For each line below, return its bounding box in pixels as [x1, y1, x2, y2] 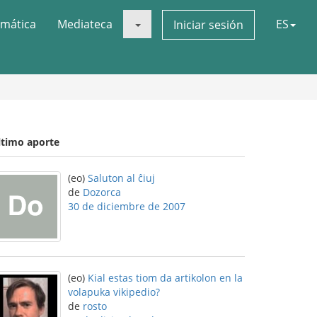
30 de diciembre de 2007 [68, 200, 185, 213]
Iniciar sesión [173, 17, 243, 33]
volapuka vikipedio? [68, 285, 160, 299]
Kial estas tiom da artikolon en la [88, 271, 243, 284]
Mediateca [57, 16, 113, 32]
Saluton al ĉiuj [88, 171, 155, 185]
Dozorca [83, 185, 121, 199]
